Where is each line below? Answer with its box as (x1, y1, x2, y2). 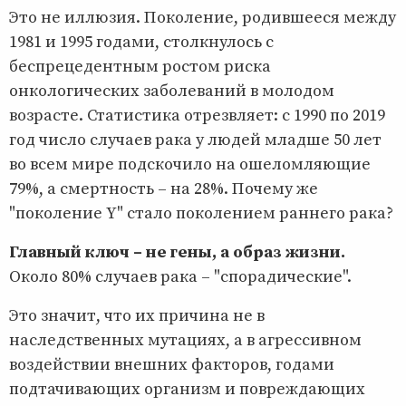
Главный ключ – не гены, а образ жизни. (9, 241, 345, 263)
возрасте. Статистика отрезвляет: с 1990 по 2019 (9, 104, 385, 126)
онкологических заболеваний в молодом (9, 80, 334, 101)
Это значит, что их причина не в (9, 304, 265, 326)
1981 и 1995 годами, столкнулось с (9, 31, 274, 53)
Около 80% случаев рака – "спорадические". (9, 266, 352, 287)
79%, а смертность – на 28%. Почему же (9, 178, 318, 199)
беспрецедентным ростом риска (9, 55, 271, 77)
